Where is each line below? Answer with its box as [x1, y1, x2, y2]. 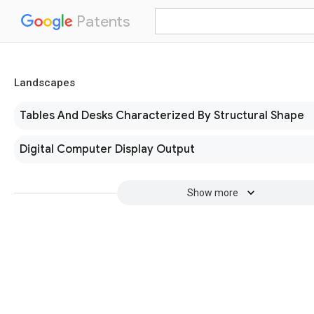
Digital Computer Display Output [20, 142, 195, 156]
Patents [73, 12, 130, 31]
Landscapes [14, 76, 75, 89]
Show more [186, 187, 238, 198]
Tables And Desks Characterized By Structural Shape [20, 109, 304, 123]
